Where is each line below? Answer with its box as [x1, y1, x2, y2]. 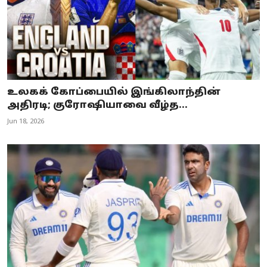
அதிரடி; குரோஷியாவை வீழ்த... [7, 99, 188, 111]
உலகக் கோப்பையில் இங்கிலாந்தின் [7, 86, 221, 98]
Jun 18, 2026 [7, 117, 44, 126]
